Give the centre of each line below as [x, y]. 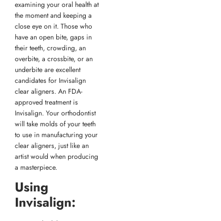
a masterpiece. [36, 167]
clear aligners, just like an [52, 145]
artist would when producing [56, 156]
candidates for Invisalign [50, 80]
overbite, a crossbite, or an [54, 58]
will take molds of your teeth [55, 124]
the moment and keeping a [53, 15]
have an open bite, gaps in [53, 37]
